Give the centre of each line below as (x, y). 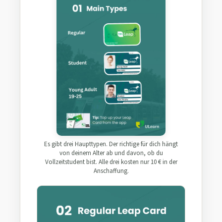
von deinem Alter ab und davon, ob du (111, 153)
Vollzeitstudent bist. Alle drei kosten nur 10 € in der (111, 162)
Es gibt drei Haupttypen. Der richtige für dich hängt (111, 144)
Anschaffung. (111, 171)
